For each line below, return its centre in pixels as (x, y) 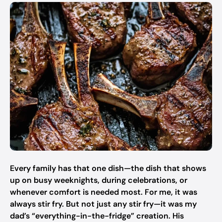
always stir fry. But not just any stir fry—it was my (103, 204)
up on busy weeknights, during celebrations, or (99, 180)
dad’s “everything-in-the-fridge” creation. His (97, 216)
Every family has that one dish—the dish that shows (108, 168)
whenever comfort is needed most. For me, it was (104, 192)
